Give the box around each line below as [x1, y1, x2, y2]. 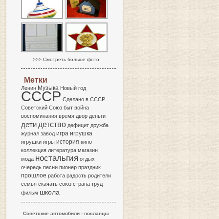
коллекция [21, 147, 46, 153]
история [56, 138, 79, 145]
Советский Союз [21, 105, 62, 110]
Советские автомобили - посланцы [23, 211, 109, 216]
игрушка [70, 131, 92, 136]
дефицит [67, 122, 89, 128]
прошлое [21, 172, 46, 179]
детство [38, 120, 66, 129]
